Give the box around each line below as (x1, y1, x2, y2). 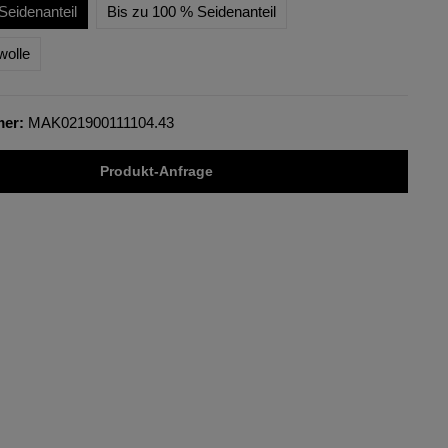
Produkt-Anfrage (99, 163, 213, 179)
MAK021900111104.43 (27, 114, 174, 131)
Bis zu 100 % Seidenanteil (106, 3, 276, 20)
